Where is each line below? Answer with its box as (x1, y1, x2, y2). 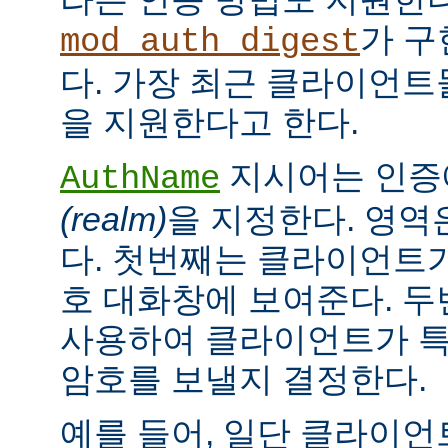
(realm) (60, 199, 167, 238)
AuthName (60, 159, 220, 198)
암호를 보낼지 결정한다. (60, 359, 427, 398)
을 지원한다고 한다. (60, 102, 359, 141)
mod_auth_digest (60, 22, 360, 61)
